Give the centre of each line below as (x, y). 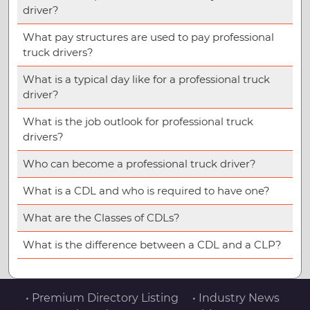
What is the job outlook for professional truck (138, 122)
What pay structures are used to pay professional (148, 37)
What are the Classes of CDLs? (101, 218)
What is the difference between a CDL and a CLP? (152, 245)
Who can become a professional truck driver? (139, 164)
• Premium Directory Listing (102, 298)
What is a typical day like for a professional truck (146, 80)
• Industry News (236, 298)
